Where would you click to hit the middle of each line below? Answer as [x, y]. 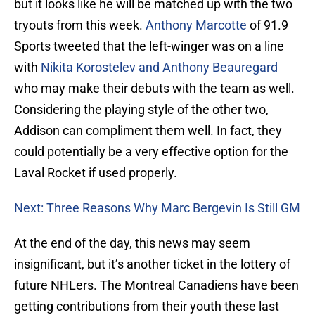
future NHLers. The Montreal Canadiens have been [156, 285]
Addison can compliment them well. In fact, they [148, 131]
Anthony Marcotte [196, 25]
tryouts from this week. [80, 25]
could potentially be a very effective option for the [151, 152]
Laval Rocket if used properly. [96, 173]
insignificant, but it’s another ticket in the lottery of [152, 264]
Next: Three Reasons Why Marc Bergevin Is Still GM [157, 208]
